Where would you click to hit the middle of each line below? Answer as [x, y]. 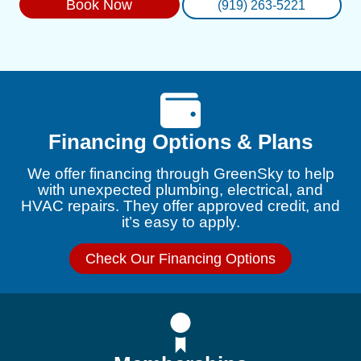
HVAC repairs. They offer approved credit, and [180, 206]
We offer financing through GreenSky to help [180, 174]
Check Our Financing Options [180, 259]
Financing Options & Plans [180, 142]
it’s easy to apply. [180, 222]
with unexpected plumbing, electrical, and [180, 190]
